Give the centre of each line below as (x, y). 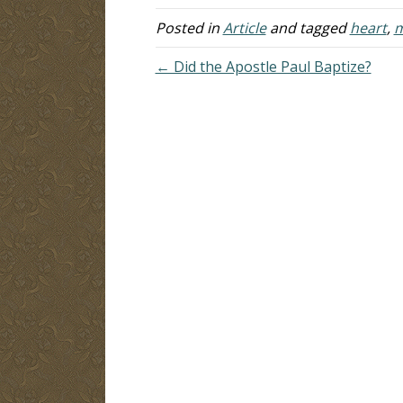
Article (244, 27)
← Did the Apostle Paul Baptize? (263, 66)
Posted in (189, 27)
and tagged (308, 27)
